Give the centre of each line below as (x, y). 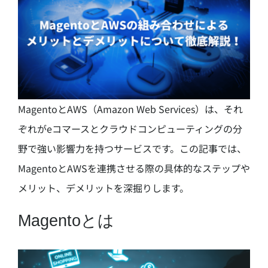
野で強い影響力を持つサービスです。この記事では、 (132, 148)
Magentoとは (66, 220)
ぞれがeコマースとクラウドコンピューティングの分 (130, 129)
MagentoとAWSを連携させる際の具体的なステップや (134, 168)
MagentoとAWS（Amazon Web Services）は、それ (130, 109)
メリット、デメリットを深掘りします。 (103, 188)
